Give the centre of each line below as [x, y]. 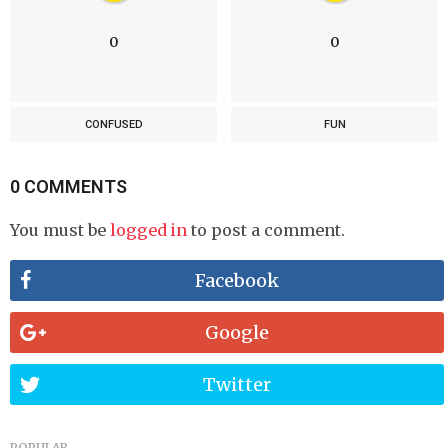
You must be [60, 229]
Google [237, 333]
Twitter [237, 385]
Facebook [237, 281]
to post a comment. [266, 229]
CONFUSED [113, 124]
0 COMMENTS [68, 186]
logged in [148, 229]
